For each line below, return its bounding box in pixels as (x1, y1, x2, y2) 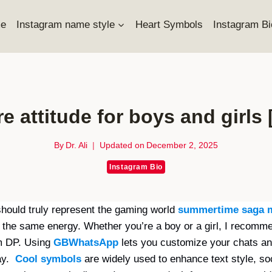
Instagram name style (16, 18, 115, 30)
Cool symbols (15, 253, 81, 265)
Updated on (100, 141, 144, 151)
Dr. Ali (66, 141, 87, 151)
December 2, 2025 (146, 141, 219, 151)
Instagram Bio (109, 162, 163, 171)
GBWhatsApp (53, 237, 118, 248)
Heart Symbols (135, 18, 203, 30)
